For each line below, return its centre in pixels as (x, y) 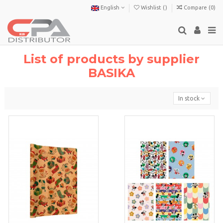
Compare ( (197, 8)
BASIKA (111, 73)
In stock (189, 98)
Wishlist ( (152, 8)
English (110, 8)
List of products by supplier (111, 59)
